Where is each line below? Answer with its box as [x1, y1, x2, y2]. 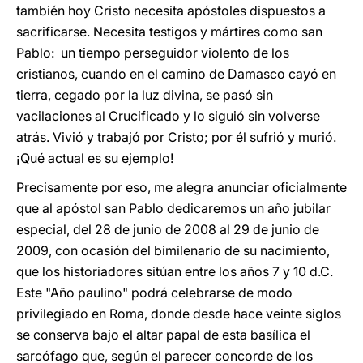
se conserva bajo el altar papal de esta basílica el [16, 327, 310, 343]
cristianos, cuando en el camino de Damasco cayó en [16, 66, 336, 82]
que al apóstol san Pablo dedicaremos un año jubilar [16, 200, 331, 216]
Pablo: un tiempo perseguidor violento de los [16, 45, 289, 61]
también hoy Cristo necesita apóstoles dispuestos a [16, 2, 326, 19]
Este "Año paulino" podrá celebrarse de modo [16, 284, 293, 301]
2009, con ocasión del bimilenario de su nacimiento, [16, 242, 330, 258]
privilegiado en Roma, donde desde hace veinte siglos [16, 305, 341, 322]
